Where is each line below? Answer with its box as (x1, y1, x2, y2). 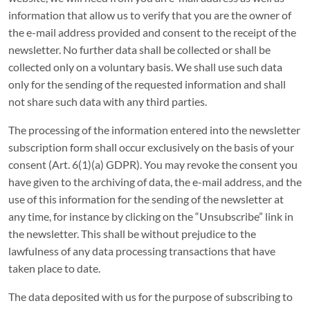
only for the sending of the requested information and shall (8, 77, 286, 91)
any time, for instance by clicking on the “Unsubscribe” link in (8, 210, 293, 223)
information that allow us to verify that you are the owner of (8, 8, 291, 21)
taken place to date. (8, 262, 100, 275)
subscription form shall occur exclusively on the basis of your (8, 140, 294, 154)
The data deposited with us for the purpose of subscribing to (8, 290, 293, 303)
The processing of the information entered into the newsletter (8, 123, 300, 136)
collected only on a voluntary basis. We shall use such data (8, 60, 282, 73)
